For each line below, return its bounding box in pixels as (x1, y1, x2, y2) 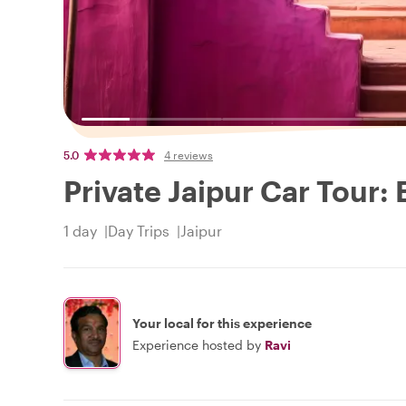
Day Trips (108, 222, 169, 240)
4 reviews (164, 149, 213, 162)
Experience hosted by (132, 336, 261, 353)
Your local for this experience (132, 314, 312, 331)
